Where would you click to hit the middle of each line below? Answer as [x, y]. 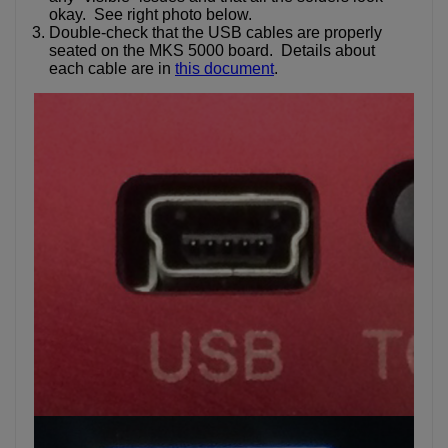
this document [224, 68]
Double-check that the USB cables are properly [215, 32]
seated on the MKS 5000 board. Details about [212, 50]
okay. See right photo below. [150, 14]
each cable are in [112, 68]
